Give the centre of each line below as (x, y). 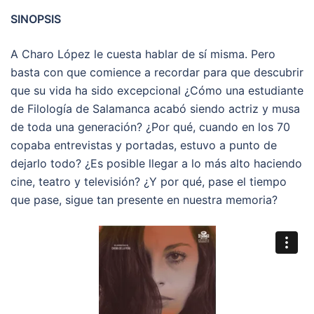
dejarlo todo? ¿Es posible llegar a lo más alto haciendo (156, 163)
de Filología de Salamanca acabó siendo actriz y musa (155, 108)
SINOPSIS (36, 19)
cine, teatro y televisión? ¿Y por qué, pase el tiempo (149, 181)
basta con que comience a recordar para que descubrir (157, 72)
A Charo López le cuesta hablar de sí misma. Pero (143, 54)
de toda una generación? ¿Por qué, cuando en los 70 (150, 127)
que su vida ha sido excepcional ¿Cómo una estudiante (157, 90)
